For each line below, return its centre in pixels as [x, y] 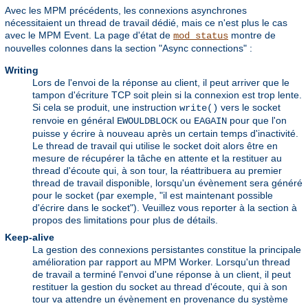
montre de [252, 35]
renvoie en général [75, 120]
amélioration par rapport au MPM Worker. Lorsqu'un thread [161, 262]
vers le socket [249, 107]
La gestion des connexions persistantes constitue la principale [167, 249]
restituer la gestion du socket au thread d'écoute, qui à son [160, 286]
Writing [22, 70]
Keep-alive [30, 237]
